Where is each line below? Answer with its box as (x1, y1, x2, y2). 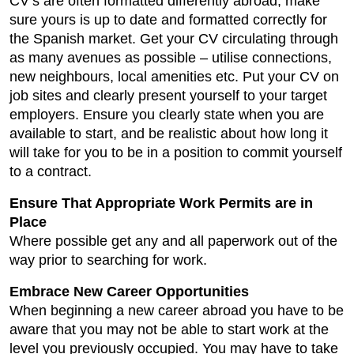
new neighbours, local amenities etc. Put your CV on (9, 69, 339, 85)
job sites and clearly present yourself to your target (9, 88, 327, 104)
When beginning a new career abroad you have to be (9, 303, 344, 319)
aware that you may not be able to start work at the (9, 322, 329, 338)
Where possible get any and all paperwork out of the (9, 233, 337, 250)
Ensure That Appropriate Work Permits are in (9, 195, 313, 212)
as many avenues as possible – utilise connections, (9, 50, 332, 66)
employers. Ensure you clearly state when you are (9, 107, 324, 123)
